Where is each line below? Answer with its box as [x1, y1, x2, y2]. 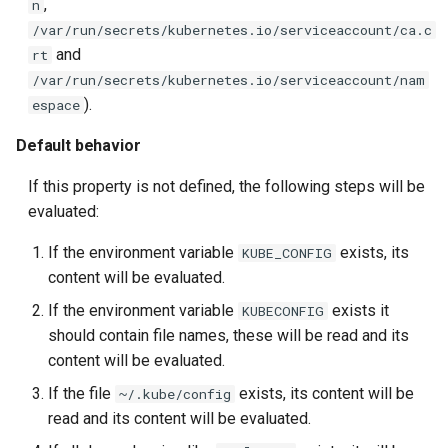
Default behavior [16, 136, 141, 155]
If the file [48, 384, 115, 403]
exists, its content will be [235, 384, 414, 403]
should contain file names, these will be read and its [48, 326, 409, 345]
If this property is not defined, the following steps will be [28, 177, 425, 196]
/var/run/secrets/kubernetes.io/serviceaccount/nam [32, 71, 425, 89]
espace [32, 96, 80, 114]
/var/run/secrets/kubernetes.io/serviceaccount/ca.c [32, 21, 432, 39]
